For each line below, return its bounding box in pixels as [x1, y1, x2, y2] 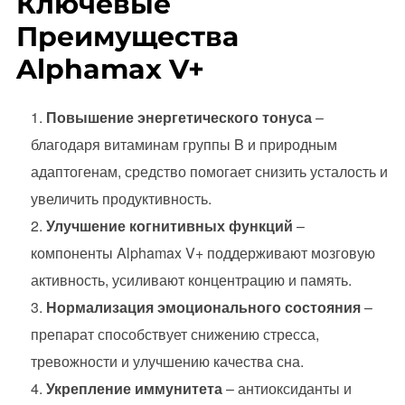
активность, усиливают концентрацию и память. [30, 269, 352, 291]
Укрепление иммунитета [45, 378, 222, 400]
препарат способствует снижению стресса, [30, 324, 319, 345]
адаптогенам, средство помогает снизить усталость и [30, 161, 388, 183]
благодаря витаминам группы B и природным [30, 134, 337, 155]
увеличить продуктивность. [30, 188, 212, 210]
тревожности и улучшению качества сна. [30, 351, 304, 372]
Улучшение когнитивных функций [45, 215, 293, 237]
